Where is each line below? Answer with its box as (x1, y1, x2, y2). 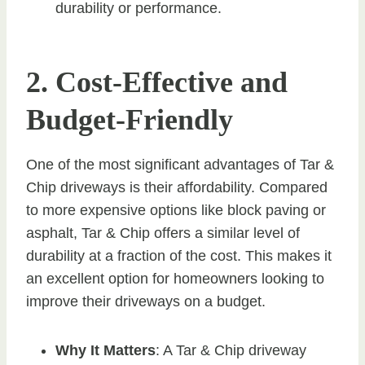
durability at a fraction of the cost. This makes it (26, 247, 332, 264)
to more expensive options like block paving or (26, 201, 326, 218)
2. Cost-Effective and (26, 65, 288, 99)
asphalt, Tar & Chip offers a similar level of (26, 224, 300, 241)
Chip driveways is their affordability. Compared (26, 178, 328, 196)
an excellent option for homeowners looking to (26, 270, 324, 287)
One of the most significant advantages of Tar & (26, 156, 334, 173)
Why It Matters (55, 341, 156, 358)
